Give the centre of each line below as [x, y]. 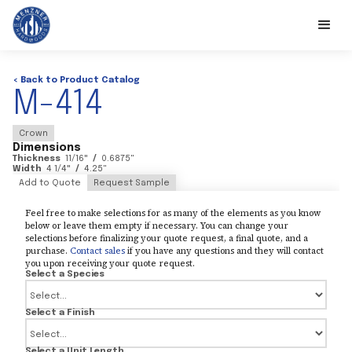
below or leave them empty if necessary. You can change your [157, 225]
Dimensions [47, 148]
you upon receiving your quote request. [110, 263]
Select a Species [65, 274]
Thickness [37, 159]
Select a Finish [60, 313]
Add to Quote [50, 183]
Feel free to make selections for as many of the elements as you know [173, 213]
